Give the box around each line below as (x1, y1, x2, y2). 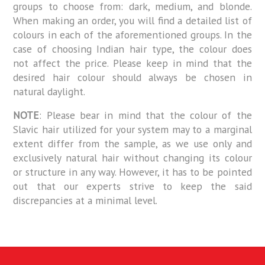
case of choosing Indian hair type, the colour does (13, 42, 252, 56)
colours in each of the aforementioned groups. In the (13, 28, 252, 42)
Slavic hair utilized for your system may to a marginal (13, 122, 252, 137)
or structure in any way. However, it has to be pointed (13, 165, 252, 179)
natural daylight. (13, 85, 86, 99)
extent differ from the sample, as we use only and (13, 137, 252, 151)
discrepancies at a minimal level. (13, 193, 158, 208)
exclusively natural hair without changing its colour (13, 151, 252, 165)
